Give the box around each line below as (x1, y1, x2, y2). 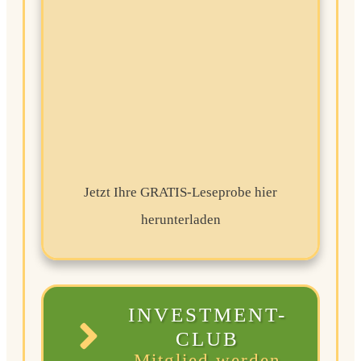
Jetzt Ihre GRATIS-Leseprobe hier (84, 184, 277, 200)
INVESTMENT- (128, 303, 287, 326)
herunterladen (140, 211, 221, 227)
